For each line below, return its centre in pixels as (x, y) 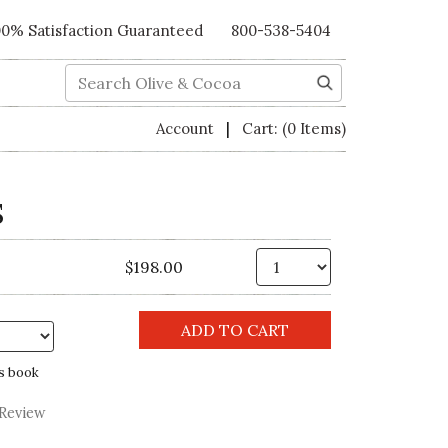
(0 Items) (314, 129)
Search (90, 75)
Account (187, 129)
